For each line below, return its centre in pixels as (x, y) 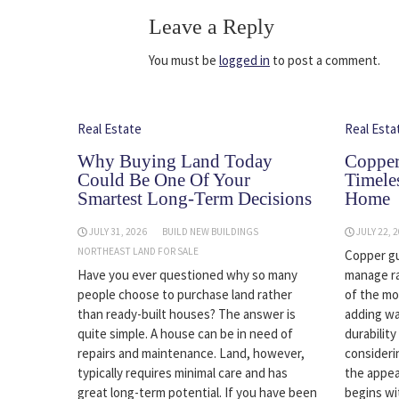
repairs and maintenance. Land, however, (191, 354)
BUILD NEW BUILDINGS (211, 232)
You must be (184, 61)
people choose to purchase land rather (185, 295)
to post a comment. (325, 61)
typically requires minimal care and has (183, 373)
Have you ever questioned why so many (187, 275)
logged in (244, 61)
